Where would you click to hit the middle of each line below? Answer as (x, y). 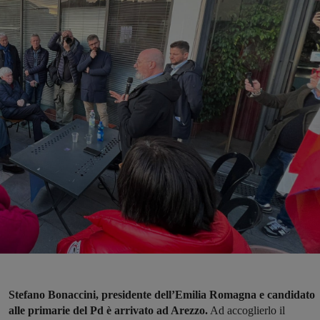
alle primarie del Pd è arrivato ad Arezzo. (108, 311)
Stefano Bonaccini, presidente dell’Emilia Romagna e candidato (162, 295)
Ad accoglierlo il (246, 311)
